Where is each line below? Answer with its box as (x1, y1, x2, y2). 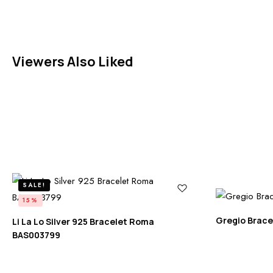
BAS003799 (12, 229, 60, 241)
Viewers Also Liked (12, 52, 133, 71)
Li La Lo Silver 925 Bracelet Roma (12, 216, 154, 228)
